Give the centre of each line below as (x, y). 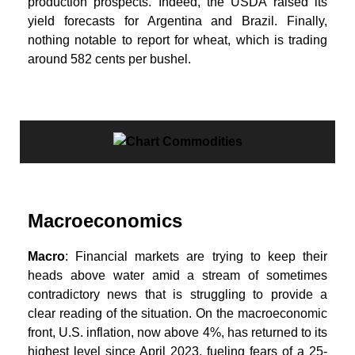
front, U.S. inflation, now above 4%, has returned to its (177, 332)
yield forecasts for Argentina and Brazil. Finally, (177, 21)
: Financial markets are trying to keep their (196, 256)
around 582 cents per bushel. (109, 59)
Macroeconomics (105, 220)
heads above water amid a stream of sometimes (177, 275)
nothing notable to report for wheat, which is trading (177, 40)
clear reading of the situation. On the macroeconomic (177, 313)
